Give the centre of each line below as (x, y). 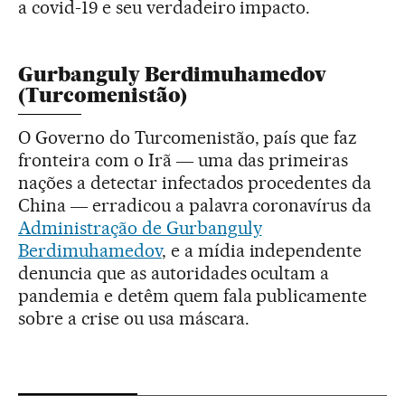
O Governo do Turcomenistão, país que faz (188, 137)
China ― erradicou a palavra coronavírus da (195, 205)
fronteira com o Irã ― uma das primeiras (184, 160)
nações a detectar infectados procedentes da (195, 182)
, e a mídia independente (262, 250)
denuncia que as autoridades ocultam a (174, 273)
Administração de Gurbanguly (140, 227)
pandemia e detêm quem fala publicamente (193, 295)
